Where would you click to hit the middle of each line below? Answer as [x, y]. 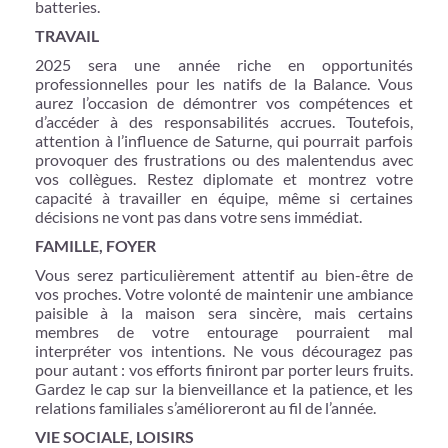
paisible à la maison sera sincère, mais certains [224, 312]
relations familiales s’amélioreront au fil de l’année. [205, 407]
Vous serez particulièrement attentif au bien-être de [224, 274]
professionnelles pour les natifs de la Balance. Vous [224, 83]
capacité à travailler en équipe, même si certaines [224, 197]
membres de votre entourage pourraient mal [224, 331]
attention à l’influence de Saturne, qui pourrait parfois [224, 140]
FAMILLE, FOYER [95, 245]
